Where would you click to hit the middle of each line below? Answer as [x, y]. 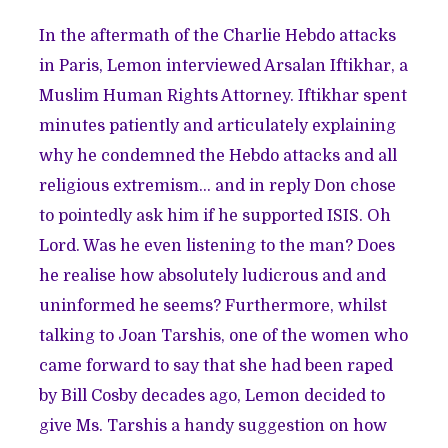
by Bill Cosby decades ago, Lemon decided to [212, 395]
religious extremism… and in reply [177, 185]
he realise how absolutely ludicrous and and [213, 275]
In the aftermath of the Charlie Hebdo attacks [218, 35]
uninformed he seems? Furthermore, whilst [213, 305]
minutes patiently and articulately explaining [218, 125]
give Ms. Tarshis [105, 425]
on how [356, 425]
